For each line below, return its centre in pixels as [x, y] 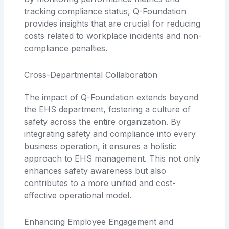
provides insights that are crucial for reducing [112, 23]
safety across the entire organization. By [103, 121]
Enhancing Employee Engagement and [99, 222]
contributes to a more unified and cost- [100, 183]
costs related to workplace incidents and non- [113, 36]
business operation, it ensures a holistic [101, 146]
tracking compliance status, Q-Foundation [105, 11]
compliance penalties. [66, 48]
